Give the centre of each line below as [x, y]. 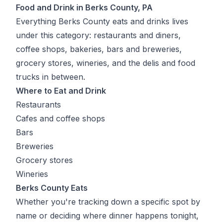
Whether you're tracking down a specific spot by [108, 202]
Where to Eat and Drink [61, 91]
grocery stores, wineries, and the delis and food [106, 63]
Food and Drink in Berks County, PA [84, 7]
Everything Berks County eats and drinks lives [102, 21]
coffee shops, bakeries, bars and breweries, [99, 49]
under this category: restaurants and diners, [98, 35]
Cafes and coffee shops [60, 118]
